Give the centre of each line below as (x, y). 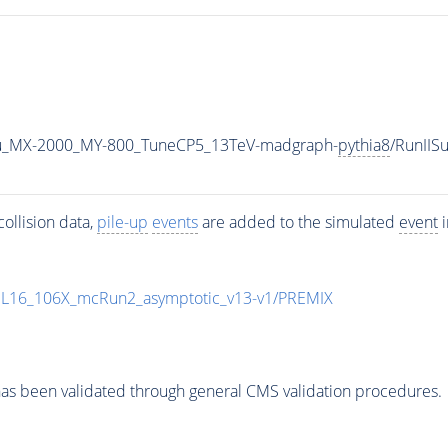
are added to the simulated (298, 221)
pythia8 (363, 144)
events (174, 221)
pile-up (122, 221)
